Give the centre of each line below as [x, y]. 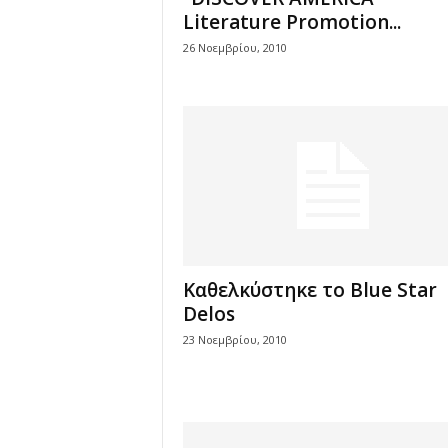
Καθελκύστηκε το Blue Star [309, 290]
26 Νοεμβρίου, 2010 [234, 47]
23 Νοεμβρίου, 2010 [234, 339]
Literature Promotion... [291, 22]
